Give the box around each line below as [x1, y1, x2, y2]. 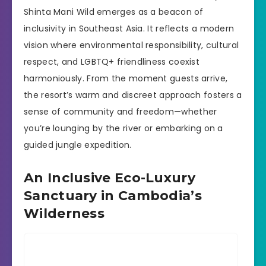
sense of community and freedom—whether [24, 105, 217, 118]
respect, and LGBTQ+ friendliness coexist [24, 55, 199, 68]
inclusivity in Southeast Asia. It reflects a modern [24, 22, 235, 34]
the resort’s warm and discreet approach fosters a [24, 88, 242, 101]
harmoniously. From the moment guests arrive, [24, 72, 228, 84]
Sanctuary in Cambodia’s [24, 187, 202, 204]
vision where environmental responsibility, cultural [24, 39, 239, 51]
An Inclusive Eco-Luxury [24, 169, 195, 186]
